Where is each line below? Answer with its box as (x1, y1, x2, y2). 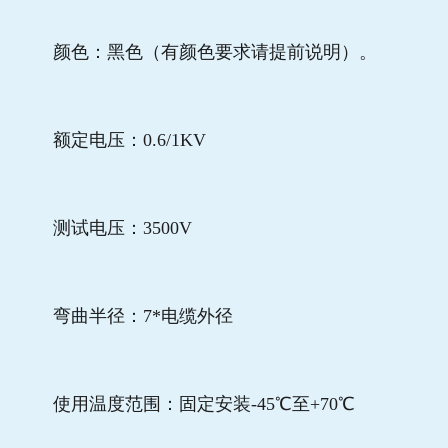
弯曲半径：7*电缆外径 (16, 306, 233, 327)
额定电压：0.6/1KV (16, 130, 206, 151)
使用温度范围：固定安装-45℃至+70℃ (16, 394, 355, 415)
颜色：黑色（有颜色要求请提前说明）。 (16, 42, 377, 63)
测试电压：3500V (16, 218, 192, 239)
